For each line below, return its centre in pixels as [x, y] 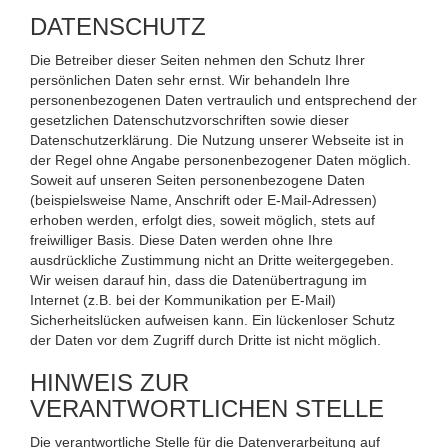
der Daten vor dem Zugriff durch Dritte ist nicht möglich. [205, 339]
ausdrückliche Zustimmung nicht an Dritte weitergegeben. [212, 259]
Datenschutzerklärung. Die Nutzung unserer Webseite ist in [217, 139]
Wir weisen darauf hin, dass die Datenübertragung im [198, 279]
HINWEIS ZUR [109, 382]
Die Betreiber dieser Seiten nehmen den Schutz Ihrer [197, 59]
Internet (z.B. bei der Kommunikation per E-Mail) [183, 299]
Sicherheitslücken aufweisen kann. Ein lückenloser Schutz [212, 319]
